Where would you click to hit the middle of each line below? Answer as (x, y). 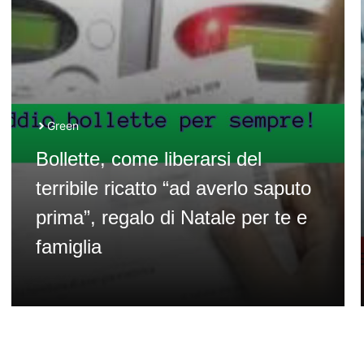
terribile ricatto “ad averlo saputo (173, 188)
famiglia (68, 247)
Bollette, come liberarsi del (148, 159)
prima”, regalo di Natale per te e (171, 217)
